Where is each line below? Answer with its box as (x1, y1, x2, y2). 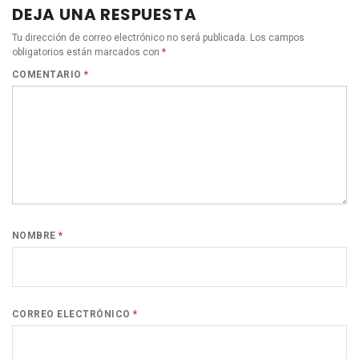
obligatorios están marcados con (12, 46, 162, 58)
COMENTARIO (12, 68, 85, 80)
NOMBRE (12, 229, 59, 241)
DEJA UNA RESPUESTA (12, 2, 197, 26)
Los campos (250, 31, 305, 43)
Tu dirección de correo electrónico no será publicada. (12, 31, 248, 43)
